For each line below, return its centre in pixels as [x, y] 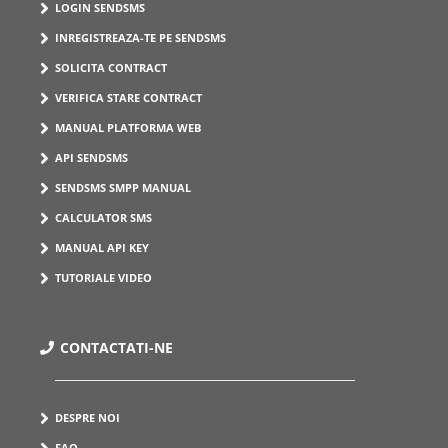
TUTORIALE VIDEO [103, 277]
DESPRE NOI [87, 417]
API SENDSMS [91, 157]
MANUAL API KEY [102, 247]
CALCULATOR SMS [103, 217]
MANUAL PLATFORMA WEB [128, 127]
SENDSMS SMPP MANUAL [123, 187]
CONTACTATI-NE [116, 347]
